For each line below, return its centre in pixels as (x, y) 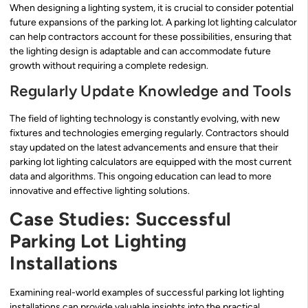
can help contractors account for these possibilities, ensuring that (151, 36)
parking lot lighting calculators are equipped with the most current (151, 162)
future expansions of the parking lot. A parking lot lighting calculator (153, 22)
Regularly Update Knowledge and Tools (151, 91)
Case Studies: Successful (121, 219)
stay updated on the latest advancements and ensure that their (144, 148)
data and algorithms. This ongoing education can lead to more (141, 177)
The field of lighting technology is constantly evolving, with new (145, 119)
